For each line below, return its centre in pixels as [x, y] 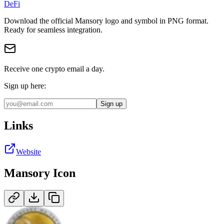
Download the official [39, 20]
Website [28, 151]
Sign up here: [25, 85]
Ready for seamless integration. [53, 29]
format [195, 20]
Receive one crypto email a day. [54, 68]
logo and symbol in [135, 20]
